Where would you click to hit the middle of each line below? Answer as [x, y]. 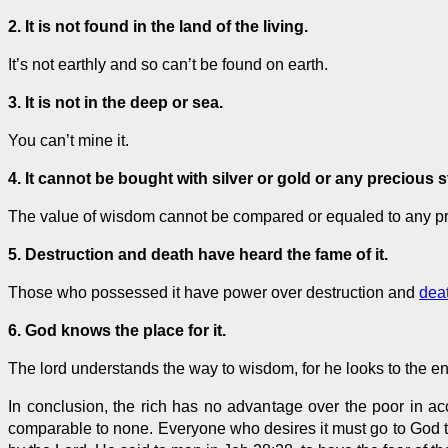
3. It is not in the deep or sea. [115, 102]
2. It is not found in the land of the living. [158, 26]
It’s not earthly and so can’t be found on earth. [168, 64]
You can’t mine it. [68, 140]
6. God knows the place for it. [117, 330]
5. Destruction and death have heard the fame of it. [198, 254]
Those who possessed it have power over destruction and [213, 292]
